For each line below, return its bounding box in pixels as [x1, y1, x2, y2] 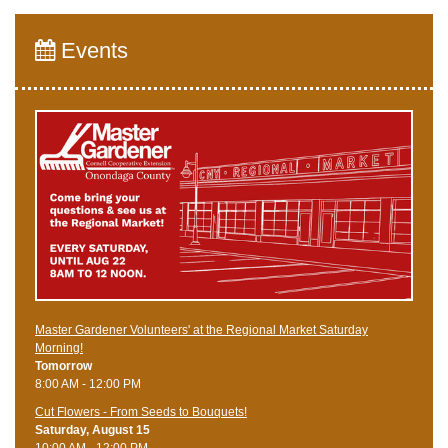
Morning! [35, 340, 83, 355]
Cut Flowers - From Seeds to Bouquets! [35, 404, 247, 419]
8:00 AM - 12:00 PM [35, 376, 141, 391]
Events [55, 37, 128, 63]
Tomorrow [35, 358, 92, 373]
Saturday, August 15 [35, 422, 150, 437]
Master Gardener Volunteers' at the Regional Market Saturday [35, 322, 368, 337]
